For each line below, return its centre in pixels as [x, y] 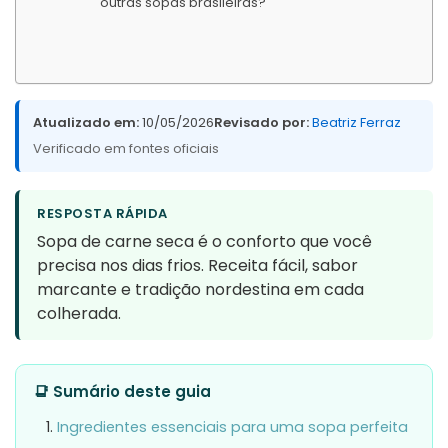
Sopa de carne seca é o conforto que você [204, 241]
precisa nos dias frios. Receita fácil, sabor [197, 265]
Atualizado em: [86, 122]
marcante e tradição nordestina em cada [200, 289]
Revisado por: [261, 122]
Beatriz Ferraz [356, 122]
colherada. [79, 313]
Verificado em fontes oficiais [126, 148]
